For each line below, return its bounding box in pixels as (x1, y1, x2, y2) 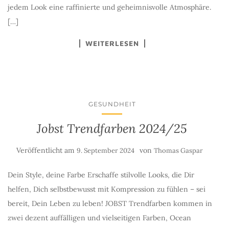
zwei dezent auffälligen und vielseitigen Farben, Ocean (8, 213, 191, 222)
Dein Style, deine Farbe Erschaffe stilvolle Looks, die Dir (8, 170, 194, 179)
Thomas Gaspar (153, 146, 203, 155)
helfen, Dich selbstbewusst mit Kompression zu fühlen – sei (8, 185, 205, 194)
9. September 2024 (76, 146, 134, 155)
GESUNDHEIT (88, 100, 136, 108)
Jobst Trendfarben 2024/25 (37, 121, 187, 136)
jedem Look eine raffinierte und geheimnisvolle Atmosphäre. (8, 3, 213, 12)
